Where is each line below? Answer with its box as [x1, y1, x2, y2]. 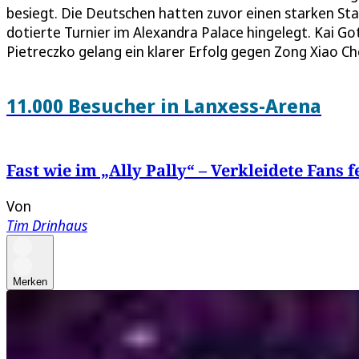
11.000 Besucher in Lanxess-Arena [6, 91, 321, 119]
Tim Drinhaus [6, 216, 87, 236]
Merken [13, 276, 47, 288]
